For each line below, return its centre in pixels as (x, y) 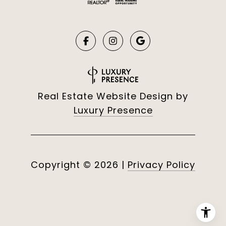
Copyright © (61, 165)
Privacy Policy (161, 165)
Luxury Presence (113, 110)
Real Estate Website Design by (113, 96)
